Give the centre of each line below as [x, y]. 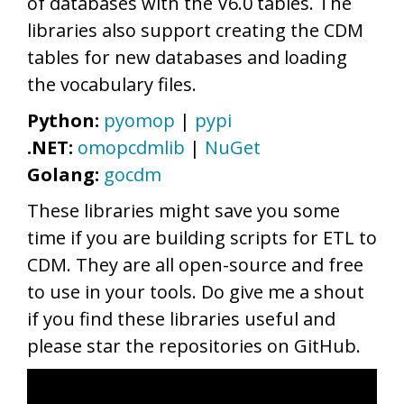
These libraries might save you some [184, 210]
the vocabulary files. [112, 84]
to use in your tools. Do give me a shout [196, 291]
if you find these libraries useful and [181, 318]
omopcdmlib [131, 147]
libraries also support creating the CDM [195, 30]
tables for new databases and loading [187, 57]
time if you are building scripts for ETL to [202, 237]
